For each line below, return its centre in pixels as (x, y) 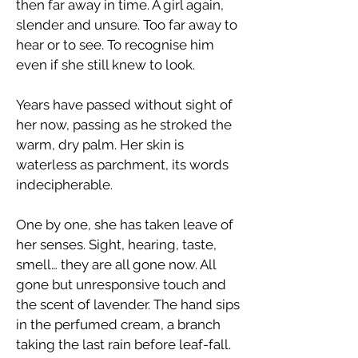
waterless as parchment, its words (122, 165)
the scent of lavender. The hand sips (128, 304)
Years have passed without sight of (124, 105)
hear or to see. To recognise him (115, 45)
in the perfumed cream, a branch (118, 324)
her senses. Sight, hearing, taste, (116, 245)
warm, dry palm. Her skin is (100, 145)
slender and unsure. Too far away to (127, 25)
